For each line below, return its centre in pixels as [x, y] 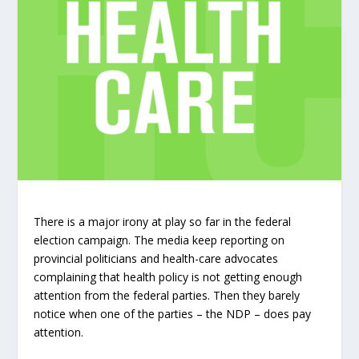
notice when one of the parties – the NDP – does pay [173, 314]
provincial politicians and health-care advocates [156, 259]
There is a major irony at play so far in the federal [163, 222]
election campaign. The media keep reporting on [159, 240]
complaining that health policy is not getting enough [168, 277]
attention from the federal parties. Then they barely [167, 296]
